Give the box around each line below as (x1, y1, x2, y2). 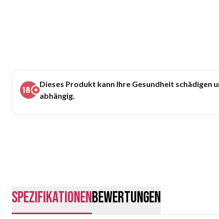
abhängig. (40, 90, 75, 100)
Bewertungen (92, 188, 161, 207)
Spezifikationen (12, 188, 92, 207)
